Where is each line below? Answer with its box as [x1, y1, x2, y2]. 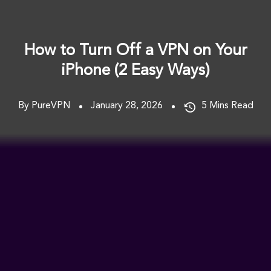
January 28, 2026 [90, 100, 163, 111]
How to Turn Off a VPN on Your [24, 42, 247, 59]
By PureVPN [18, 100, 70, 111]
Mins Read [209, 100, 253, 111]
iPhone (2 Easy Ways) [61, 62, 210, 79]
